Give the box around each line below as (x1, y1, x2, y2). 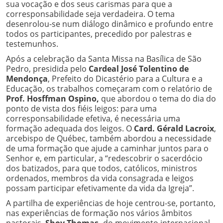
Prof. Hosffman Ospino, (6, 93, 99, 104)
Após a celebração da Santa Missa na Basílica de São (6, 53, 202, 64)
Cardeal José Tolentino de (89, 63, 189, 74)
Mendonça (6, 73, 48, 84)
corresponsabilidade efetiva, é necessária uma (6, 112, 180, 124)
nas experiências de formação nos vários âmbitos (6, 207, 192, 219)
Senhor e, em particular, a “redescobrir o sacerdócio (6, 152, 203, 164)
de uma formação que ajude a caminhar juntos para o (6, 142, 209, 154)
